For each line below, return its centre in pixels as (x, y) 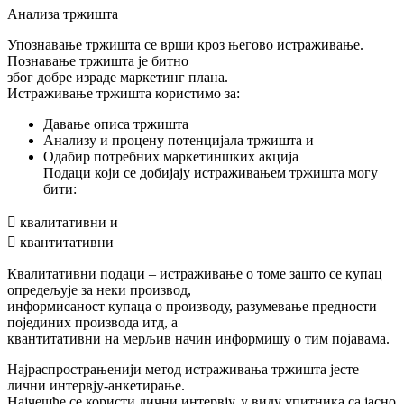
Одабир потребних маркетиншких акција (171, 156)
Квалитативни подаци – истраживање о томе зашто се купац (195, 273)
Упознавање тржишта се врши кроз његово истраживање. (185, 44)
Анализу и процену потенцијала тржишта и (179, 140)
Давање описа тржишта (116, 124)
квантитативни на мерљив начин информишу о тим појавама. (198, 338)
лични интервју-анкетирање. (96, 385)
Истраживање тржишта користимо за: (124, 93)
